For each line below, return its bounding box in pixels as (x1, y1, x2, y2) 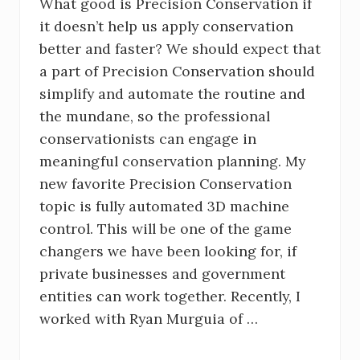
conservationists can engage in (39, 129, 256, 149)
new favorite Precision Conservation (39, 174, 292, 194)
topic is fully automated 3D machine (39, 197, 289, 216)
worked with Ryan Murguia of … (39, 309, 258, 329)
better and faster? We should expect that (39, 39, 321, 59)
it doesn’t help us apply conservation (39, 17, 293, 36)
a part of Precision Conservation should (39, 62, 315, 81)
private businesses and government (39, 264, 285, 284)
